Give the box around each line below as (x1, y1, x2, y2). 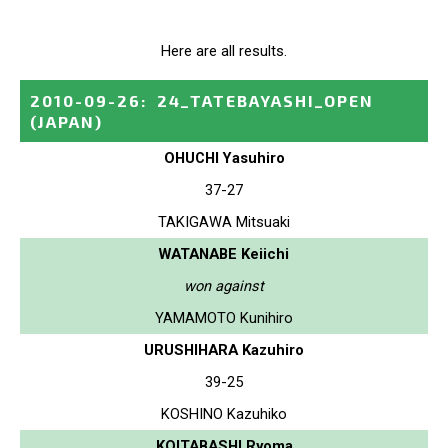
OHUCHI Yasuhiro (163, 148, 285, 167)
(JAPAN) (30, 111, 103, 131)
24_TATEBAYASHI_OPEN (157, 90, 374, 110)
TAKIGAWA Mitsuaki (158, 212, 290, 231)
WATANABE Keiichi (159, 244, 289, 263)
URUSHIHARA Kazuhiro (144, 340, 304, 359)
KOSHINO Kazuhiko (161, 404, 287, 423)
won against (184, 276, 264, 295)
